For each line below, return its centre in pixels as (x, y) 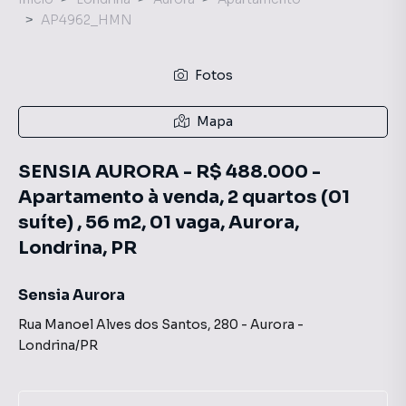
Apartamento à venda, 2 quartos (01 (184, 197)
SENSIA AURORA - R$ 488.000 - (169, 172)
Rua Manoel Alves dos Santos (113, 324)
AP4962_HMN (87, 20)
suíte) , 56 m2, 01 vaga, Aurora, (159, 222)
